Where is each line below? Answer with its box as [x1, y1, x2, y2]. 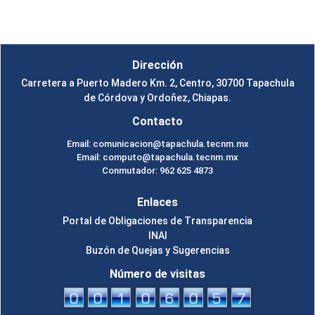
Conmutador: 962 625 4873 [102, 165, 213, 176]
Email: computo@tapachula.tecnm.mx [77, 152, 238, 163]
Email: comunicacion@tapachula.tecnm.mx [66, 139, 249, 150]
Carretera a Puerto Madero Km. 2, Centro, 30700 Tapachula [20, 77, 295, 89]
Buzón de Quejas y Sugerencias [85, 244, 230, 256]
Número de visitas [110, 266, 205, 281]
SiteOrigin [163, 12, 200, 22]
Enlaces [137, 195, 178, 210]
